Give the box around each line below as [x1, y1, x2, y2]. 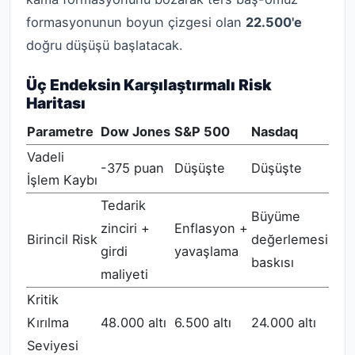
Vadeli [27, 149, 64, 166]
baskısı [251, 254, 294, 271]
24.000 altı [251, 315, 316, 331]
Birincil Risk [27, 231, 97, 248]
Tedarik [101, 197, 146, 214]
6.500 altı [174, 315, 231, 331]
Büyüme [251, 208, 300, 225]
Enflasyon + [174, 220, 248, 237]
